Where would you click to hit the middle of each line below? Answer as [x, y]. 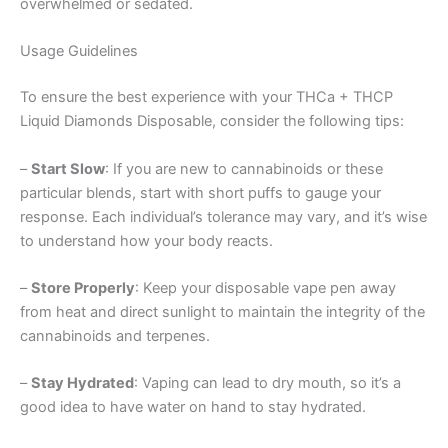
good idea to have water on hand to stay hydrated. [193, 407]
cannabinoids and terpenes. [115, 335]
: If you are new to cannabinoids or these [244, 168]
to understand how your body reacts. [146, 240]
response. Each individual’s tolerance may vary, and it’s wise [223, 216]
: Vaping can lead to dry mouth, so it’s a [267, 383]
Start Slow [68, 168]
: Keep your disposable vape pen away [265, 287]
